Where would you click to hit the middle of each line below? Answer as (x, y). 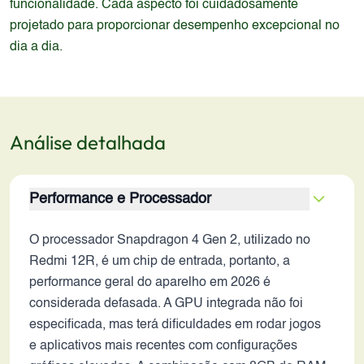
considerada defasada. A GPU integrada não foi (166, 304)
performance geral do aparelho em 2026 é (150, 283)
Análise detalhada (88, 142)
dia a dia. (36, 47)
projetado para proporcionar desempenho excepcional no (175, 26)
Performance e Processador (120, 199)
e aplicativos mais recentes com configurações (163, 346)
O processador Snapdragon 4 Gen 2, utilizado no (170, 240)
